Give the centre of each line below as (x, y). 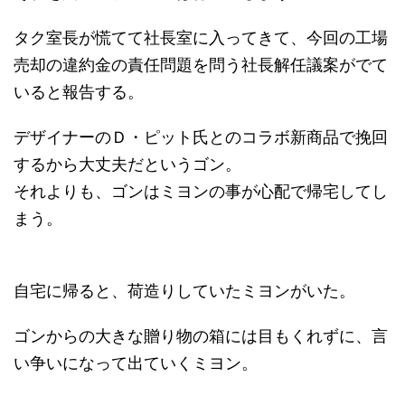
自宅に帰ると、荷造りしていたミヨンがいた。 (184, 291)
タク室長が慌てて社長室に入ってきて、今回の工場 (201, 38)
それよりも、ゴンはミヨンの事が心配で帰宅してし (201, 191)
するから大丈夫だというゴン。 (127, 164)
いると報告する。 (79, 92)
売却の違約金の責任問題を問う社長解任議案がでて (201, 65)
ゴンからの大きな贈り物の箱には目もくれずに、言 (201, 336)
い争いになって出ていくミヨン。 (136, 363)
